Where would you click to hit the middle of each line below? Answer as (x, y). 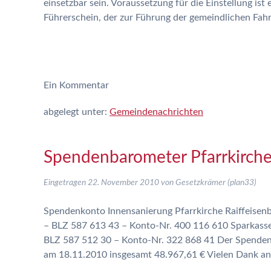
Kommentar (83, 85)
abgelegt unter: (77, 112)
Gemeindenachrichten (156, 112)
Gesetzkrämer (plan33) (216, 183)
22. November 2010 (123, 183)
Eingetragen (66, 183)
